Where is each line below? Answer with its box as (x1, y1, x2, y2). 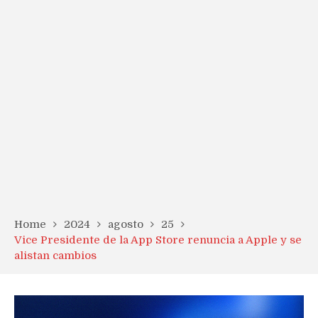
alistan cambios (14, 249, 97, 262)
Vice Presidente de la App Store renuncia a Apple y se (14, 234, 302, 246)
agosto (108, 218, 143, 231)
